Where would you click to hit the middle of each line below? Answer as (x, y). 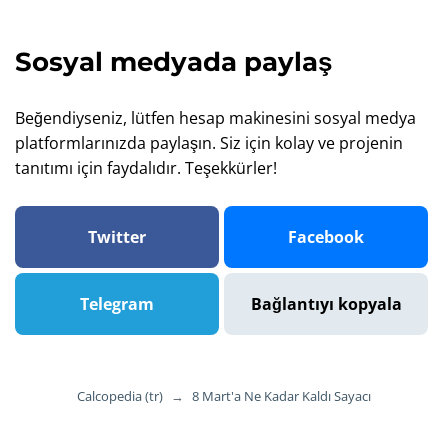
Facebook (326, 237)
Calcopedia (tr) (120, 396)
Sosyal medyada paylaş (173, 62)
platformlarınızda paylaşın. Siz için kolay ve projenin (209, 143)
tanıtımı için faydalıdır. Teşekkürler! (146, 168)
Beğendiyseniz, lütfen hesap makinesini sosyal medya (215, 118)
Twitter (117, 237)
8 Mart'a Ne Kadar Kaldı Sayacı (281, 396)
